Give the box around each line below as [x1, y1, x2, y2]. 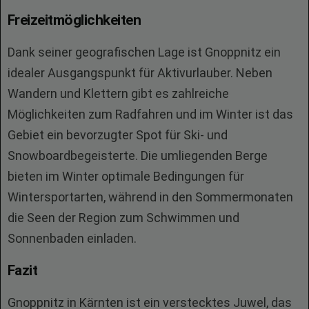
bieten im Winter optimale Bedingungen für [8, 169, 244, 183]
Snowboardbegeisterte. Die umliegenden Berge [8, 148, 268, 163]
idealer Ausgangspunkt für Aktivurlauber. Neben [8, 66, 272, 80]
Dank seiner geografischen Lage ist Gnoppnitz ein [8, 45, 281, 59]
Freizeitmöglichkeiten [8, 12, 141, 28]
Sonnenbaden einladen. [8, 231, 137, 246]
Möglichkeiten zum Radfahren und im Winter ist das [8, 107, 293, 121]
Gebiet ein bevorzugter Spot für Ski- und [8, 128, 228, 142]
